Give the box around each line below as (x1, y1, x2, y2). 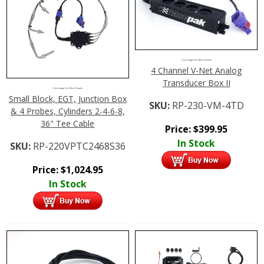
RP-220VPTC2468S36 (32, 139, 126, 153)
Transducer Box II (162, 77, 230, 89)
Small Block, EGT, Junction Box (8, 93, 127, 104)
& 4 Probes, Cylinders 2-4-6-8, (10, 105, 125, 117)
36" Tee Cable (41, 117, 95, 129)
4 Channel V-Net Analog (151, 65, 242, 77)
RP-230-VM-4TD (171, 99, 244, 113)
